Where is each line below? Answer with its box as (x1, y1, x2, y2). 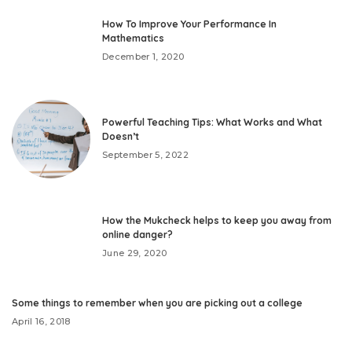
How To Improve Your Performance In (102, 18, 277, 30)
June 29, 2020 (102, 247, 167, 258)
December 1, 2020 (102, 51, 185, 62)
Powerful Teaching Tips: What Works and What (102, 116, 322, 128)
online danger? (102, 229, 173, 240)
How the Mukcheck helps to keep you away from (102, 214, 332, 226)
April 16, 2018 (12, 315, 71, 327)
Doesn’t (102, 130, 139, 142)
